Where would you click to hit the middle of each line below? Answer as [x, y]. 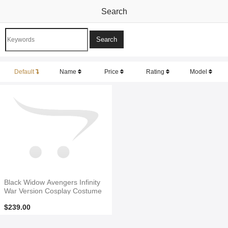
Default [25, 72]
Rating [156, 72]
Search [114, 11]
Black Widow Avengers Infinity [52, 182]
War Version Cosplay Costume [53, 191]
